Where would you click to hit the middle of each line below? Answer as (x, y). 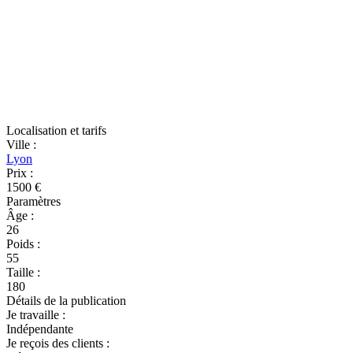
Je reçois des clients (56, 343)
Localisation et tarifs (56, 130)
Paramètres (33, 201)
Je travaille (34, 315)
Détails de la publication (66, 301)
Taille (22, 272)
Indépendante (40, 329)
